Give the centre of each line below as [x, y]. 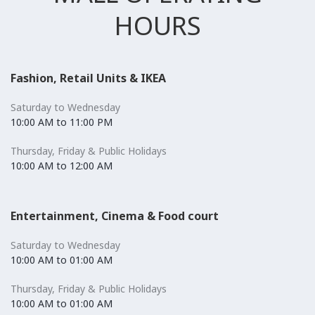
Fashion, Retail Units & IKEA [88, 78]
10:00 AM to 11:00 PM [62, 122]
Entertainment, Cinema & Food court [115, 216]
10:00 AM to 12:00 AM [62, 166]
